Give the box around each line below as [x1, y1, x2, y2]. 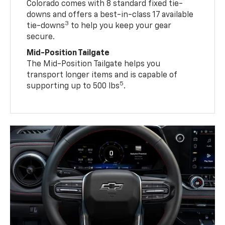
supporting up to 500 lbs [27, 82, 120, 91]
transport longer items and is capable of [27, 71, 177, 80]
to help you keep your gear [69, 22, 172, 31]
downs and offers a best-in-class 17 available [27, 11, 194, 20]
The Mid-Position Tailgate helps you [27, 60, 161, 69]
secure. [27, 33, 55, 42]
